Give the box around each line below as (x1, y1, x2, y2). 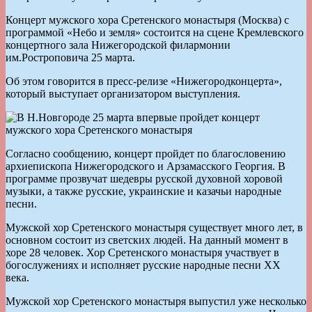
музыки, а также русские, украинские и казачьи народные (6, 185, 281, 197)
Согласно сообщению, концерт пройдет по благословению (6, 147, 286, 159)
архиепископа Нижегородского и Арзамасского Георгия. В (6, 159, 286, 172)
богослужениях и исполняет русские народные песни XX (6, 258, 281, 271)
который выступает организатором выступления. (6, 87, 240, 100)
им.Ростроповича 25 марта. (6, 51, 135, 63)
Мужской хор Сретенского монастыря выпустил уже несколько (6, 295, 306, 307)
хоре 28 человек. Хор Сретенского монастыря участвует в (6, 246, 279, 258)
